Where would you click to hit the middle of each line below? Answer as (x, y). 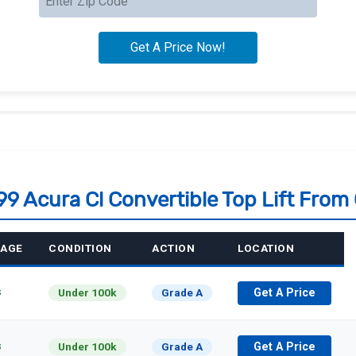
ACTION (173, 248)
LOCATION (266, 248)
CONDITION (80, 248)
